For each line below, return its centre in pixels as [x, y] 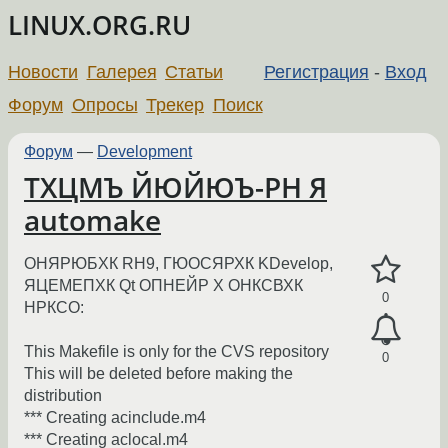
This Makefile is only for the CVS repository [176, 352]
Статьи [194, 71]
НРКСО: [54, 308]
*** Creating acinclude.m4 [115, 418]
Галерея [121, 71]
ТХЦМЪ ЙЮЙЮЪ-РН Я [175, 187]
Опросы [104, 104]
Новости [43, 71]
